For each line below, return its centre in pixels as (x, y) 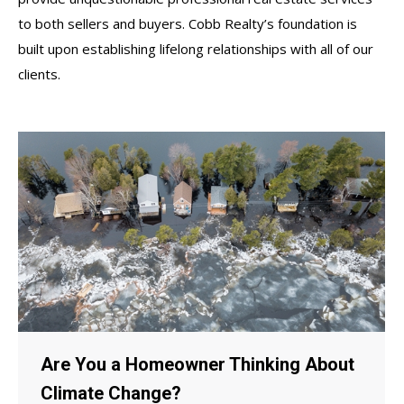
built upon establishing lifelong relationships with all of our (196, 49)
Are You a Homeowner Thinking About (197, 365)
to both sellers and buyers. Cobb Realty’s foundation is (188, 23)
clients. (39, 74)
